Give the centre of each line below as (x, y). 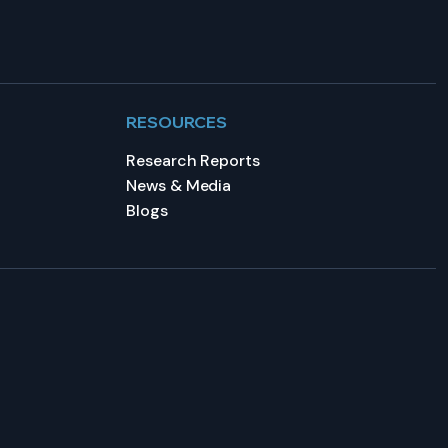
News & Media (179, 185)
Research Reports (193, 160)
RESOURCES (177, 122)
